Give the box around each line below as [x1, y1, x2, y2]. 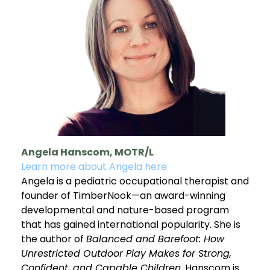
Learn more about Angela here [21, 159, 167, 174]
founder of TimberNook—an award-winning [21, 188, 225, 202]
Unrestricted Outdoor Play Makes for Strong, [21, 246, 231, 260]
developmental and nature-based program [21, 202, 229, 217]
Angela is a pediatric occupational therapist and [21, 174, 249, 188]
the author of [21, 231, 86, 246]
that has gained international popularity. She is [21, 217, 240, 231]
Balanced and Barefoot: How [86, 231, 224, 246]
